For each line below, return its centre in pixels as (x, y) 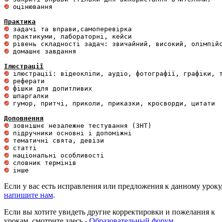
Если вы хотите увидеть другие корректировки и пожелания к (110, 212)
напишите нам (28, 195)
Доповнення (24, 118)
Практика (20, 22)
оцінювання (33, 7)
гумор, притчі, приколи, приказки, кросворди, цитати (112, 103)
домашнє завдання (45, 51)
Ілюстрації (24, 66)
